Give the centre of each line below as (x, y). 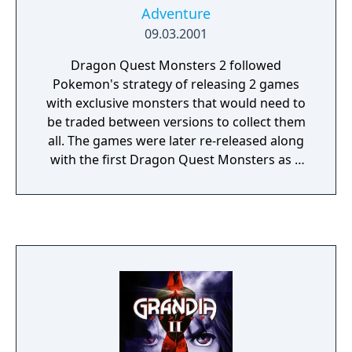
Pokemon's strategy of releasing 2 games (176, 84)
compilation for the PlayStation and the (176, 178)
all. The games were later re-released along (58, 141)
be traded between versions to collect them (176, 122)
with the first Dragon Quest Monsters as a (176, 159)
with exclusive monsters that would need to (176, 103)
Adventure (176, 13)
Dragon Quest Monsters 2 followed (176, 65)
